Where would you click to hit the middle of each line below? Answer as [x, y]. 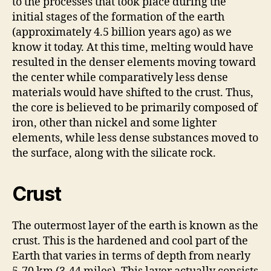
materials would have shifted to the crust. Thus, [133, 93]
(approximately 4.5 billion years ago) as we [122, 33]
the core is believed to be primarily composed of [135, 108]
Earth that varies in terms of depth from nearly [131, 256]
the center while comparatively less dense [120, 78]
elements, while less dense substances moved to [135, 139]
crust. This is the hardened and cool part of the [130, 241]
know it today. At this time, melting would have [133, 48]
